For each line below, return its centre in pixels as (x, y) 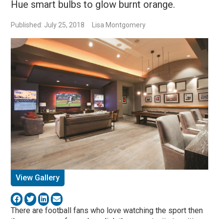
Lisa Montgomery (119, 25)
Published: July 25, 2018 (48, 25)
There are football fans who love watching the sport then (107, 210)
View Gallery (38, 177)
